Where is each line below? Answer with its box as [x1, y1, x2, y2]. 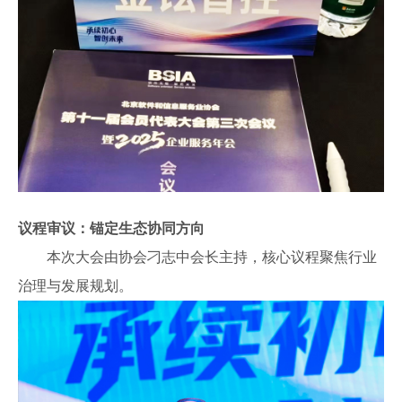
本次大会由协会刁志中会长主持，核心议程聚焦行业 [47, 249, 377, 265]
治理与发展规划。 [18, 277, 133, 293]
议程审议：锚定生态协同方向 [18, 220, 205, 236]
